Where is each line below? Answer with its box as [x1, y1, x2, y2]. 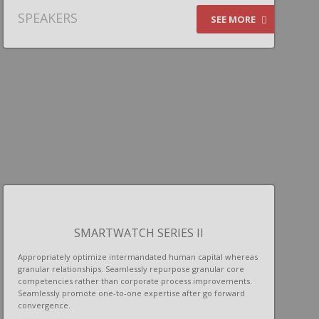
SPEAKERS [18, 9, 78, 26]
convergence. [18, 300, 70, 310]
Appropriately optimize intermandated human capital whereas [18, 251, 258, 262]
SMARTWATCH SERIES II [74, 225, 204, 241]
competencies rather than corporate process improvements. [18, 276, 252, 286]
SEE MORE [211, 13, 258, 26]
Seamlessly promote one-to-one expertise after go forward [18, 288, 245, 298]
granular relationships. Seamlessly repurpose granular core [18, 263, 244, 274]
